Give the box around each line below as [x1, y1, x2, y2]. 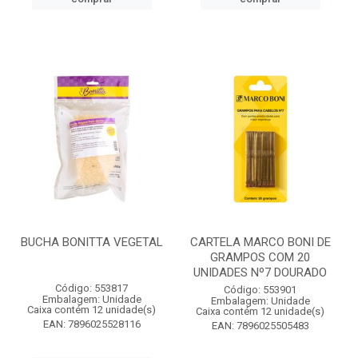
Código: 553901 [224, 284, 296, 296]
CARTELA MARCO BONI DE [189, 235, 331, 249]
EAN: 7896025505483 [211, 320, 309, 332]
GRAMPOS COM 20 [210, 250, 310, 265]
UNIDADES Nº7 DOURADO [193, 265, 327, 280]
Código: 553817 [55, 282, 128, 294]
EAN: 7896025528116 [42, 318, 141, 330]
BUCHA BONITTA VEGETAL [20, 235, 163, 249]
